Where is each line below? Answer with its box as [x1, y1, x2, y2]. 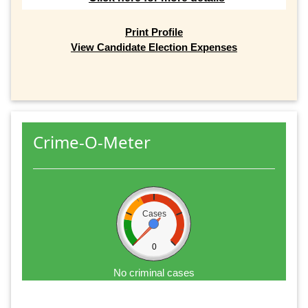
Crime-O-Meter [33, 130, 151, 153]
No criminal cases [113, 266, 195, 278]
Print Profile [125, 26, 183, 38]
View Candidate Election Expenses [71, 41, 237, 54]
